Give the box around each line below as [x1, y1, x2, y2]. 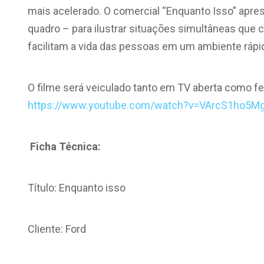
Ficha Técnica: [30, 140, 101, 153]
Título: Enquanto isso [28, 181, 126, 194]
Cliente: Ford [28, 223, 86, 235]
